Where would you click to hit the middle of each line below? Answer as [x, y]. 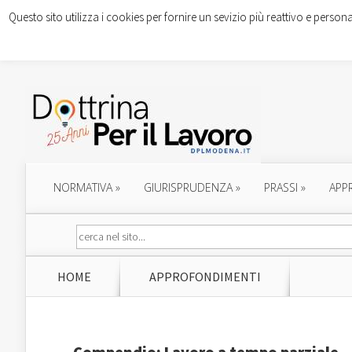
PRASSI [281, 187]
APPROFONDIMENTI [205, 277]
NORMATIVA [83, 187]
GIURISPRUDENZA [188, 187]
